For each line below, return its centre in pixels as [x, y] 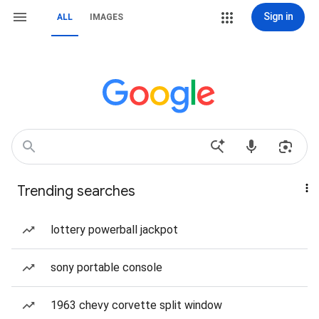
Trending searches [76, 191]
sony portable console [106, 267]
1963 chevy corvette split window [136, 305]
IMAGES [106, 17]
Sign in [278, 16]
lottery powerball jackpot [114, 230]
